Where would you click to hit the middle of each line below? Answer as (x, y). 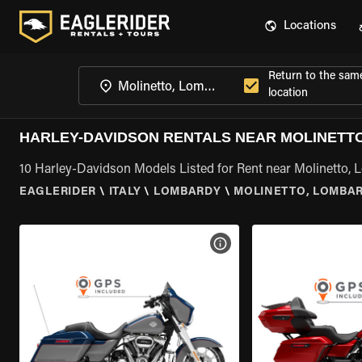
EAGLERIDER (58, 192)
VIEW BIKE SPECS (270, 243)
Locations (310, 26)
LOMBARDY (187, 192)
